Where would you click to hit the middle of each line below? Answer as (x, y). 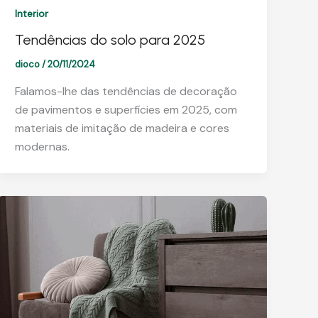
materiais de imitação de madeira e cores (122, 128)
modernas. (43, 147)
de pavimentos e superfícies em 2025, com (126, 110)
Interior (32, 13)
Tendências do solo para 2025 (110, 40)
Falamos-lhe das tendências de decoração (126, 92)
